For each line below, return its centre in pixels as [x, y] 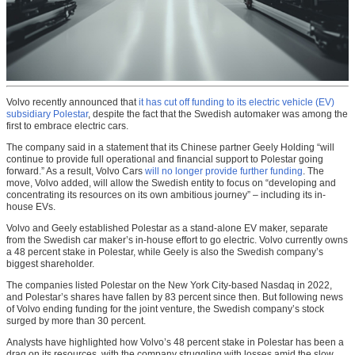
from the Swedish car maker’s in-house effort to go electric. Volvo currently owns [177, 240]
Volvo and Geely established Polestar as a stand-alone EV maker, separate [167, 229]
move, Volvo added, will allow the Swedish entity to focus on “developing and [171, 183]
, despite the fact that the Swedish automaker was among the [218, 115]
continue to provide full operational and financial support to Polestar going [165, 160]
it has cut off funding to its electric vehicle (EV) [237, 103]
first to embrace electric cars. [67, 126]
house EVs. [31, 207]
